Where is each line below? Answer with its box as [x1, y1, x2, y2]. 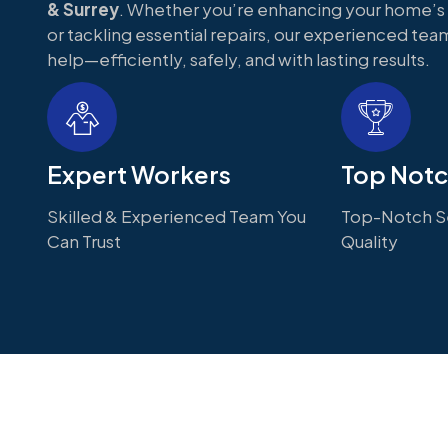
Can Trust [47, 230, 121, 252]
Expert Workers [47, 159, 231, 189]
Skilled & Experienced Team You [47, 205, 306, 227]
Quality [340, 230, 398, 252]
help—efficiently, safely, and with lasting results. [47, 48, 430, 70]
